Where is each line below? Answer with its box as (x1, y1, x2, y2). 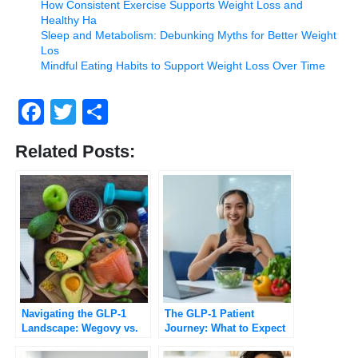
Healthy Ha (41, 14, 97, 27)
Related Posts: (15, 141, 135, 162)
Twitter (76, 97, 152, 127)
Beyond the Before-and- (165, 336, 280, 349)
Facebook (44, 97, 157, 127)
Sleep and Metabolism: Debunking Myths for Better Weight (41, 29, 336, 42)
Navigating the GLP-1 (22, 308, 126, 320)
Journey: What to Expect (165, 322, 285, 335)
